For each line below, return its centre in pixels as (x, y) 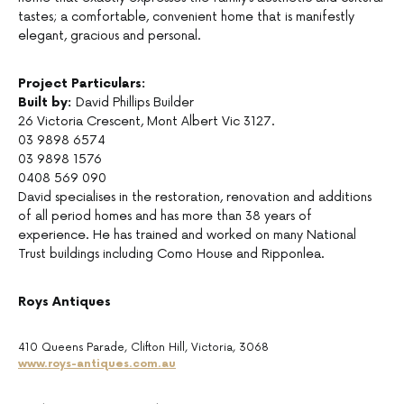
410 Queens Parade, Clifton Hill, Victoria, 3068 (143, 348)
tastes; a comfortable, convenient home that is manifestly (186, 17)
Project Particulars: (82, 84)
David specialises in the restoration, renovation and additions (195, 197)
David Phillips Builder (135, 103)
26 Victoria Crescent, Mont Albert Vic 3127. (147, 122)
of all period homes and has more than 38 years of (165, 216)
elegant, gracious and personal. (110, 36)
